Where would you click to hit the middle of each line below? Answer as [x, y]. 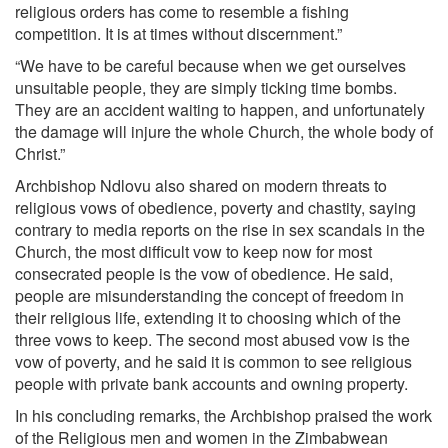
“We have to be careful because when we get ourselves [210, 65]
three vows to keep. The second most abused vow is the [212, 339]
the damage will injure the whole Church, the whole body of [224, 131]
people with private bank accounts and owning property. [211, 383]
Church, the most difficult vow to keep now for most [193, 251]
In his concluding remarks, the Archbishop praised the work [223, 415]
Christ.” [40, 153]
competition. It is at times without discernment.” [178, 33]
